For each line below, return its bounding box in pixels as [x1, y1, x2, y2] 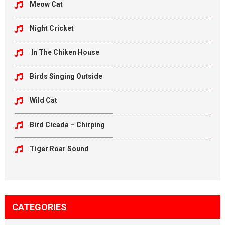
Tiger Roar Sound [29, 145, 89, 153]
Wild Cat [29, 96, 57, 104]
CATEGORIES [12, 202, 67, 212]
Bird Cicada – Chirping [29, 121, 105, 129]
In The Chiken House [29, 48, 99, 56]
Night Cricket [29, 24, 74, 32]
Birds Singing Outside [29, 72, 102, 80]
